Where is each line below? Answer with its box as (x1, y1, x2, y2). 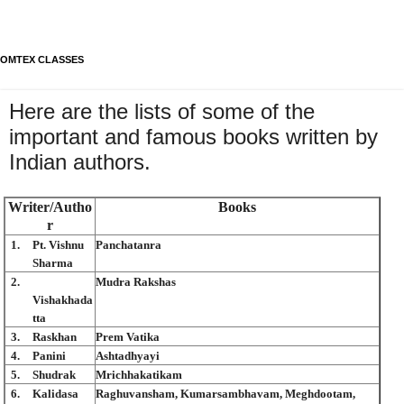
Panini (32, 348, 66, 363)
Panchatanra (96, 237, 161, 252)
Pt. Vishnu (32, 237, 84, 252)
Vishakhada (32, 292, 93, 307)
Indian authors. (9, 150, 151, 174)
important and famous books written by (9, 124, 378, 149)
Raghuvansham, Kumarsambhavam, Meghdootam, (96, 386, 355, 400)
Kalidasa (32, 386, 78, 400)
